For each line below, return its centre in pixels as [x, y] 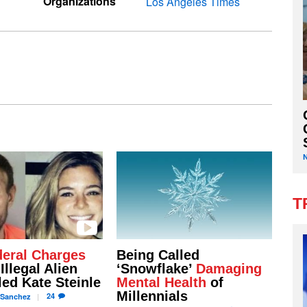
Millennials [152, 296]
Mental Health [161, 282]
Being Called [158, 255]
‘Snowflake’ [156, 268]
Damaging [229, 268]
